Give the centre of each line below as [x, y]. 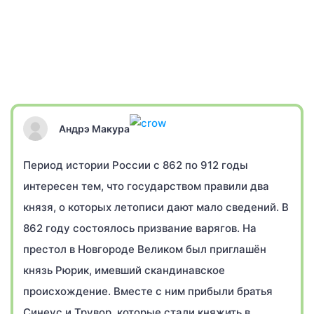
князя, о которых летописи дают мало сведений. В [156, 207]
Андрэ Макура [94, 128]
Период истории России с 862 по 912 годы [136, 165]
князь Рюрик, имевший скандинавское [124, 270]
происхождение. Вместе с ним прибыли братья [148, 291]
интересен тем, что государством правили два [146, 186]
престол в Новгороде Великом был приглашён [145, 249]
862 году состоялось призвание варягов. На [140, 228]
